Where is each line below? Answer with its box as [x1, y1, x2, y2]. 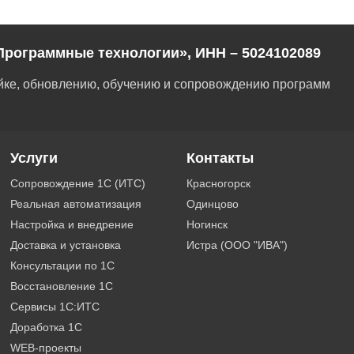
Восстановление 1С [10, 280, 114, 292]
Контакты [186, 150, 254, 166]
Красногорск [186, 177, 250, 190]
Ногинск [186, 218, 228, 231]
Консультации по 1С [10, 259, 115, 272]
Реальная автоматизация [10, 198, 142, 210]
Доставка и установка [10, 239, 122, 251]
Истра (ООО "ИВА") [186, 239, 288, 251]
